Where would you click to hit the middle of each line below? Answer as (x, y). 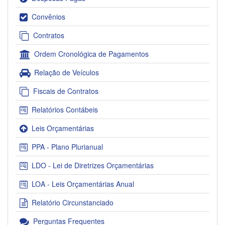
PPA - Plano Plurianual (67, 147)
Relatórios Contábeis (65, 110)
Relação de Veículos (67, 73)
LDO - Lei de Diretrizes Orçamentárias (93, 165)
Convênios (48, 17)
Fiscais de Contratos (66, 91)
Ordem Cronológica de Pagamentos (91, 54)
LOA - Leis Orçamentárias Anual (83, 184)
